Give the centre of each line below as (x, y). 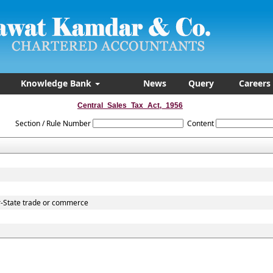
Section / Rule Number (53, 123)
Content (200, 123)
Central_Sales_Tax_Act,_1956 (130, 105)
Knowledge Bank (57, 83)
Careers (255, 83)
